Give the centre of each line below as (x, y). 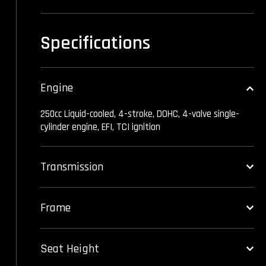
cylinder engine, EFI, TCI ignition (100, 127)
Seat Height (70, 249)
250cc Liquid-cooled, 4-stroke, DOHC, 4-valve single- (140, 114)
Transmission (72, 167)
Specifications (95, 43)
